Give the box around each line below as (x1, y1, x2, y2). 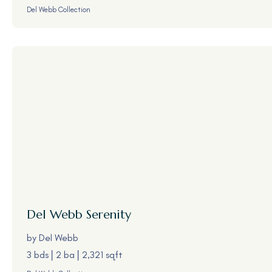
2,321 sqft (82, 248, 123, 260)
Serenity (83, 207, 131, 222)
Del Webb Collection (27, 5, 90, 14)
